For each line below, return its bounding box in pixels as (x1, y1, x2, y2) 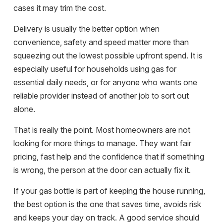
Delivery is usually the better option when (13, 24, 160, 34)
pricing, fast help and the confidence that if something (13, 152, 204, 162)
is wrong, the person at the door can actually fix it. (13, 165, 191, 175)
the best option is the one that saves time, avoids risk (13, 199, 201, 210)
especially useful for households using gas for (13, 64, 176, 74)
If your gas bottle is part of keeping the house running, (13, 186, 205, 196)
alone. (13, 104, 35, 114)
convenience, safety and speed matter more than (13, 37, 189, 48)
